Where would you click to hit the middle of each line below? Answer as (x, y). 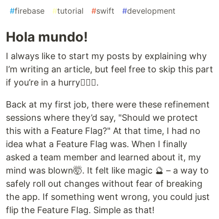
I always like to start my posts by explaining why (106, 56)
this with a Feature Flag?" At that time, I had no (103, 131)
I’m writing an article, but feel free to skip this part (109, 69)
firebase (30, 11)
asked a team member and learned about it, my (103, 157)
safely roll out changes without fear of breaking (104, 184)
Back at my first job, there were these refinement (108, 105)
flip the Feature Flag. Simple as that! (80, 210)
